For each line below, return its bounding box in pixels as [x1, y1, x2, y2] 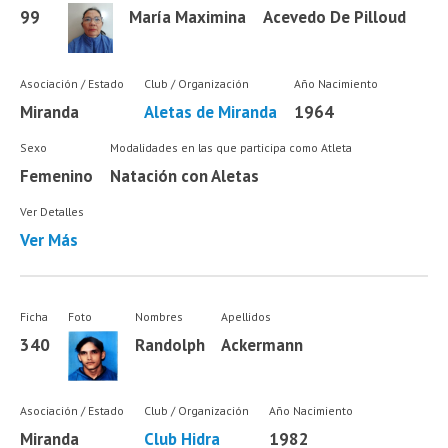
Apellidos [221, 308, 272, 324]
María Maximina [129, 6, 247, 29]
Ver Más [20, 229, 79, 252]
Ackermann [221, 333, 304, 356]
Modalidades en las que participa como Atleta [109, 140, 352, 156]
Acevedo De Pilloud [263, 6, 407, 29]
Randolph [134, 333, 205, 356]
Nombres [134, 308, 183, 324]
